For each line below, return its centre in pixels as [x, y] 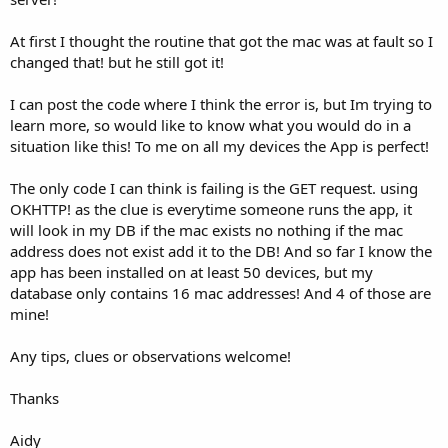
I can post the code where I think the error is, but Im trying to [221, 103]
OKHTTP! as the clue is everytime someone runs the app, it [211, 208]
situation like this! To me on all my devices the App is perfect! [219, 145]
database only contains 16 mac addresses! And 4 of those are [220, 292]
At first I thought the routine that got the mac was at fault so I [221, 40]
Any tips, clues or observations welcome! [150, 355]
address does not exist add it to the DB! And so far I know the [221, 250]
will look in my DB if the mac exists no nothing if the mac [206, 229]
